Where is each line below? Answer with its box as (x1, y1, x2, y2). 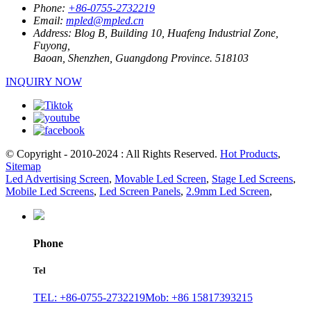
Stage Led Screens (212, 172, 293, 185)
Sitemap (6, 160, 41, 172)
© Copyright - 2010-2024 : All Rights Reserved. (6, 147, 220, 160)
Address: (33, 26, 72, 39)
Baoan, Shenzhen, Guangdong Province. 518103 (33, 51, 249, 64)
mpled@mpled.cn (66, 14, 144, 26)
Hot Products (220, 147, 278, 160)
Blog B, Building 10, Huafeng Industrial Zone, (74, 26, 278, 39)
